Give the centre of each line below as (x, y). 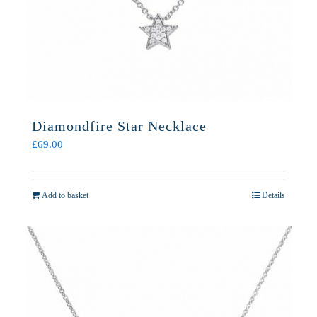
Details (273, 195)
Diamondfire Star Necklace (119, 126)
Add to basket (65, 195)
